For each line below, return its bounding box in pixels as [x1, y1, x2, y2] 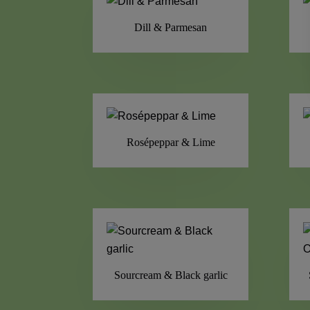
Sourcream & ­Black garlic [113, 268, 228, 281]
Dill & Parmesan [134, 21, 208, 33]
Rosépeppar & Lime [126, 136, 215, 148]
